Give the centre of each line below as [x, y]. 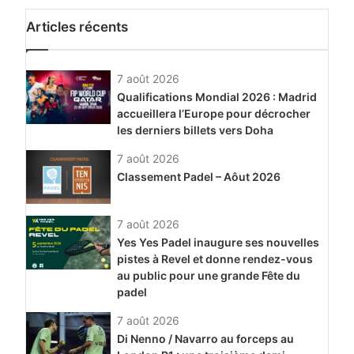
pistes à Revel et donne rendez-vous [215, 259]
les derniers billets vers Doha [195, 130]
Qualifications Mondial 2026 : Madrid [217, 97]
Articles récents [77, 27]
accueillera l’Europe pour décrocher [213, 114]
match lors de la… [79, 10]
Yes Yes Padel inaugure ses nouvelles [218, 243]
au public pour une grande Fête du [208, 276]
